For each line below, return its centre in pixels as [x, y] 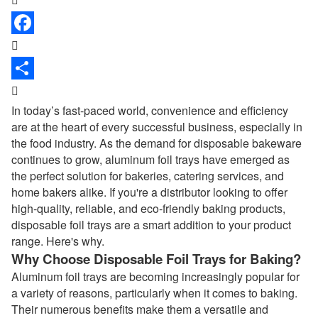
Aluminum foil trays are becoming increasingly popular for [155, 276]
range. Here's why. [58, 241]
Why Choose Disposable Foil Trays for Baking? [156, 259]
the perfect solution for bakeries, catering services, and [148, 176]
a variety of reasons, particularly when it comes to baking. [154, 293]
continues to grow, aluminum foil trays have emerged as [150, 159]
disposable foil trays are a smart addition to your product [151, 225]
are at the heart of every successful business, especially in [157, 127]
